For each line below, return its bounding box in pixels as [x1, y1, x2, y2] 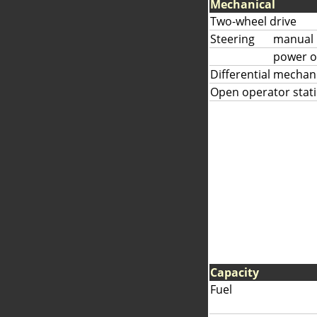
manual [273, 31, 313, 47]
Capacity [210, 265, 259, 280]
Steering [210, 31, 255, 47]
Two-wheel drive [210, 13, 296, 29]
